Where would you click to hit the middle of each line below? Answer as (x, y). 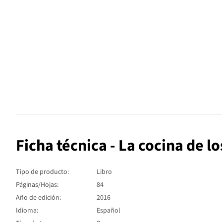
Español (109, 210)
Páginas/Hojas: (37, 185)
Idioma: (27, 210)
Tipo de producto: (42, 172)
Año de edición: (38, 197)
